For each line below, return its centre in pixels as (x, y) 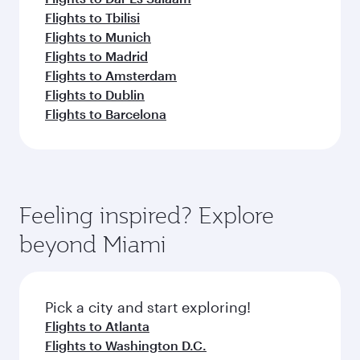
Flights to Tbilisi (92, 17)
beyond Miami (93, 244)
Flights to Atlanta (97, 326)
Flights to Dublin (95, 94)
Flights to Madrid (96, 56)
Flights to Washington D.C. (126, 345)
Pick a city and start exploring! (148, 307)
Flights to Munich (98, 37)
